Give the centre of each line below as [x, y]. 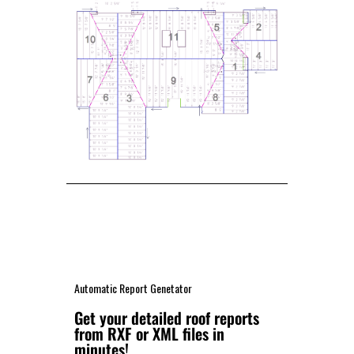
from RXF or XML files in [149, 334]
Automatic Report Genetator [133, 288]
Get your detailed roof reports [167, 318]
